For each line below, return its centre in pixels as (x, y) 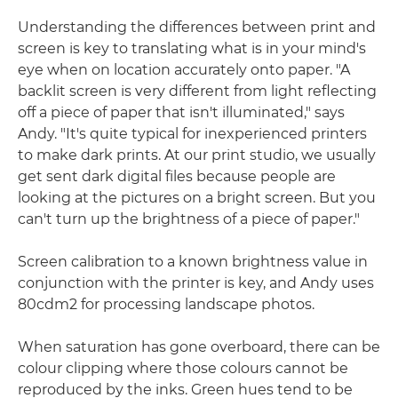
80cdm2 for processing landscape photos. (166, 305)
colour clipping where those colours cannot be (183, 369)
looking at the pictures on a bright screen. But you (197, 198)
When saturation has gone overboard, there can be (199, 347)
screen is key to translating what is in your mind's (192, 49)
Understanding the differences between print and (197, 28)
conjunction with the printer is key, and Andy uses (196, 283)
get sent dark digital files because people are (177, 177)
